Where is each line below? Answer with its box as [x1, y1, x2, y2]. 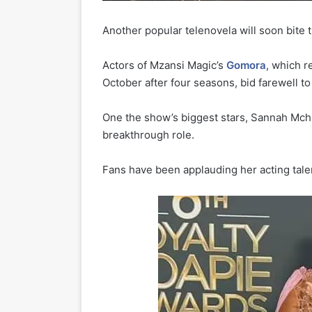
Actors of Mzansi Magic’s [102, 58, 226, 72]
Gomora [226, 58, 266, 72]
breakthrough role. [102, 128, 194, 142]
